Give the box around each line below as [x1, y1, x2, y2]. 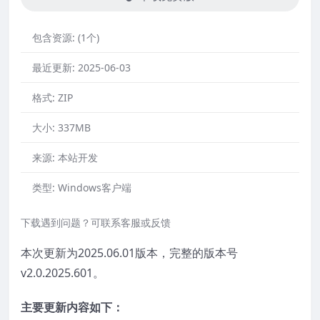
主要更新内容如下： [21, 299, 124, 315]
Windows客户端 [58, 180, 131, 194]
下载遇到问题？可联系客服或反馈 [21, 215, 171, 229]
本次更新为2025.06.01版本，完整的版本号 [21, 244, 238, 261]
